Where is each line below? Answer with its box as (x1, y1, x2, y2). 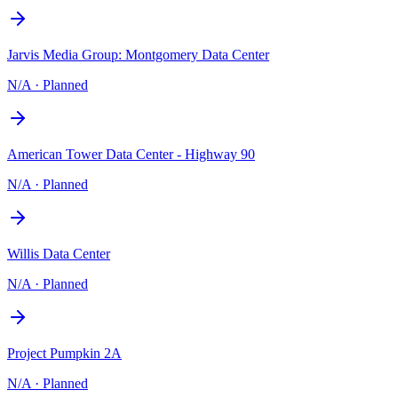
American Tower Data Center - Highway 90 (7, 146, 255, 162)
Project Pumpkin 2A (7, 345, 122, 361)
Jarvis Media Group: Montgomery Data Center (7, 46, 269, 62)
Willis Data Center (7, 245, 110, 261)
